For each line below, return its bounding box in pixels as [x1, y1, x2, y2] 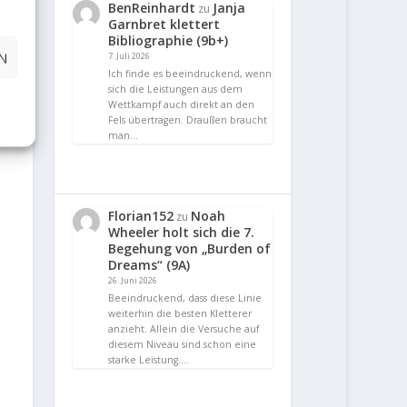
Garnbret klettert [108, 15, 221, 34]
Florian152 [108, 206, 174, 224]
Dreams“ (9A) [108, 255, 191, 273]
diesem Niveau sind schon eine [108, 337, 257, 351]
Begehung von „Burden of [108, 239, 272, 257]
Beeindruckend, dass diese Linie [108, 291, 263, 304]
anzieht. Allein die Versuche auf [108, 322, 260, 335]
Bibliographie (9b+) [108, 32, 229, 50]
